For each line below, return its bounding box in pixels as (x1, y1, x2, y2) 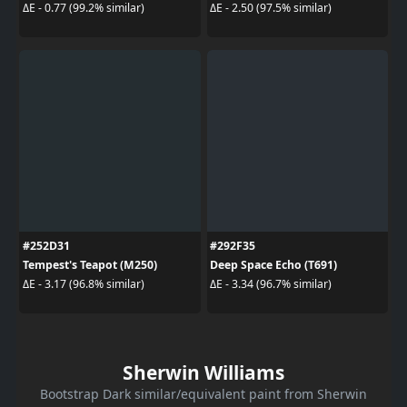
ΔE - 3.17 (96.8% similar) (22, 276, 144, 292)
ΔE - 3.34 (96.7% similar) (210, 276, 332, 292)
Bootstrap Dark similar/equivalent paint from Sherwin (40, 384, 367, 402)
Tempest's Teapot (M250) (22, 256, 157, 273)
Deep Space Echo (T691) (210, 256, 337, 273)
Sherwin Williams (123, 359, 284, 385)
